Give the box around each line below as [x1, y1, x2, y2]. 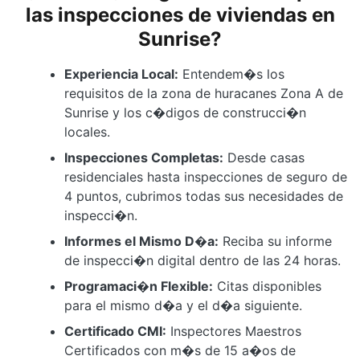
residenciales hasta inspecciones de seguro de [64, 169, 347, 185]
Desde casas [223, 149, 305, 166]
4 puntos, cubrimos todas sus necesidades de [64, 188, 343, 204]
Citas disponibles [213, 278, 321, 294]
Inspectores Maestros [166, 323, 301, 339]
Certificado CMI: [64, 323, 166, 339]
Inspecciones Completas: [64, 149, 223, 166]
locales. [64, 124, 110, 140]
